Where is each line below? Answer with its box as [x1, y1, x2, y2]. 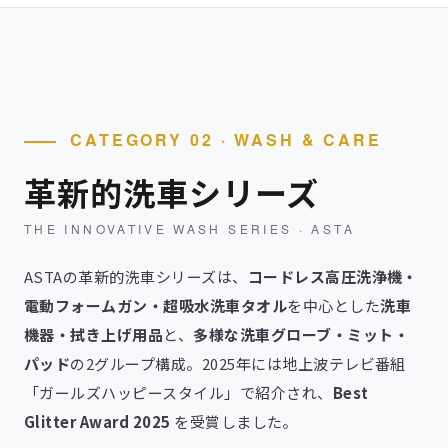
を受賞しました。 [170, 411, 298, 432]
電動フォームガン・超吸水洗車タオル [24, 295, 288, 316]
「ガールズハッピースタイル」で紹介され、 [24, 382, 333, 403]
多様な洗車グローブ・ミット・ [193, 324, 410, 345]
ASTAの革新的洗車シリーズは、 [24, 266, 248, 287]
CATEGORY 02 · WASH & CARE [70, 128, 382, 151]
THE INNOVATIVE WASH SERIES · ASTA [24, 220, 355, 237]
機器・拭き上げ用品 [24, 324, 164, 345]
